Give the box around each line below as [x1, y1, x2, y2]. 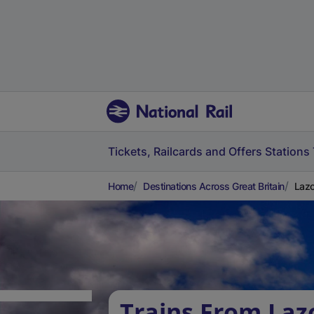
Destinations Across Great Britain [143, 180, 285, 192]
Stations [265, 144, 310, 158]
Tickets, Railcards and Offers [108, 144, 262, 158]
